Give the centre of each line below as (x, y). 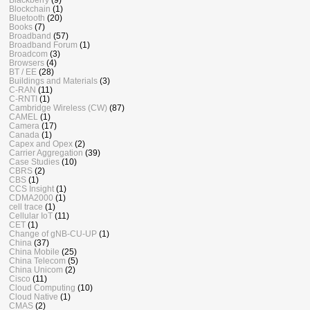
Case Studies (34, 162)
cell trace (26, 207)
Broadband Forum (43, 45)
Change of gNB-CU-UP (53, 234)
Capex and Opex (41, 144)
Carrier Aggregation (46, 153)
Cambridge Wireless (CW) (58, 108)
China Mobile (34, 252)
